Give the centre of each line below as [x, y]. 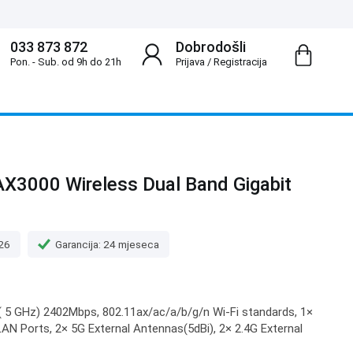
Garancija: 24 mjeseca [107, 244]
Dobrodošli [210, 47]
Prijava [190, 62]
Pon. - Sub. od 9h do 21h [65, 62]
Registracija [240, 62]
